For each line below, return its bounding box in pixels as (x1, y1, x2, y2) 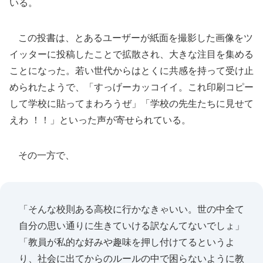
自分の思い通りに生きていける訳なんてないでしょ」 (19, 220, 244, 231)
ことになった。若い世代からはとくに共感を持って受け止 (9, 65, 254, 76)
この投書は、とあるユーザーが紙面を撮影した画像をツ (9, 32, 253, 43)
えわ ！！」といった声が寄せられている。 (9, 114, 191, 126)
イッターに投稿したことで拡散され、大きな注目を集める (9, 48, 254, 60)
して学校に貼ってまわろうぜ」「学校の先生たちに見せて (9, 97, 254, 109)
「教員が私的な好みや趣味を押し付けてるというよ (19, 236, 235, 248)
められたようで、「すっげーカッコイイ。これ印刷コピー (9, 81, 254, 93)
